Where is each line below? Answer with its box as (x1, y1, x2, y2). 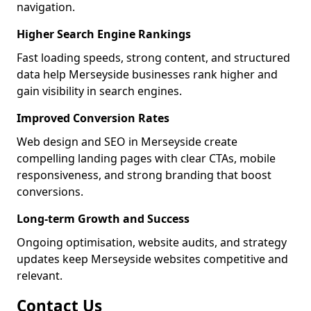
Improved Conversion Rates (17, 110, 169, 126)
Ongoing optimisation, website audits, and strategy (17, 235, 287, 250)
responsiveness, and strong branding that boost (17, 167, 271, 183)
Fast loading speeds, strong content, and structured (17, 50, 290, 65)
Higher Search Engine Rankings (17, 26, 191, 42)
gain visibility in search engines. (17, 83, 182, 99)
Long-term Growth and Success (17, 211, 190, 226)
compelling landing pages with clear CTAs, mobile (17, 151, 276, 166)
